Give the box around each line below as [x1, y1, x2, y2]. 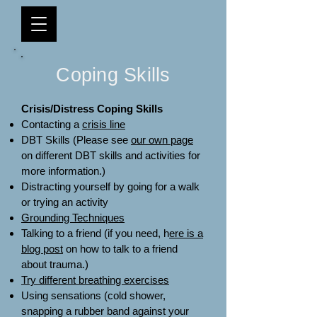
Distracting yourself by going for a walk [21, 180, 200, 192]
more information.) [21, 165, 108, 177]
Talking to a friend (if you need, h [21, 227, 169, 239]
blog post [21, 243, 63, 255]
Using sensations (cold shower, [21, 289, 166, 301]
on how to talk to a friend [63, 243, 178, 255]
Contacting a [21, 118, 82, 130]
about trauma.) [21, 258, 88, 270]
